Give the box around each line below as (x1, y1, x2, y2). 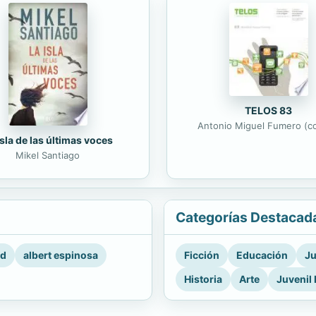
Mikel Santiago (16, 150, 80, 162)
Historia (184, 273, 222, 286)
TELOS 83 (245, 104, 292, 116)
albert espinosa (23, 249, 98, 262)
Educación (236, 249, 288, 262)
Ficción (184, 249, 219, 262)
